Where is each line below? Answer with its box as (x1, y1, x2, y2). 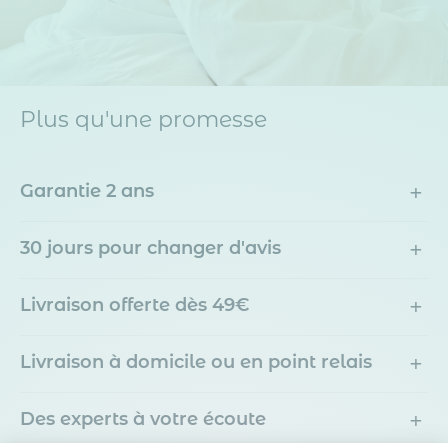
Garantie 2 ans (20, 180, 154, 203)
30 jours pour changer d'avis (20, 237, 281, 260)
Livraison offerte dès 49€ (20, 294, 250, 317)
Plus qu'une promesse (20, 106, 267, 134)
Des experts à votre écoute (20, 408, 266, 431)
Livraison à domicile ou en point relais (20, 351, 372, 374)
